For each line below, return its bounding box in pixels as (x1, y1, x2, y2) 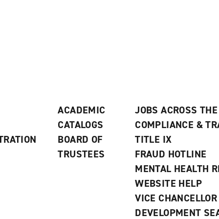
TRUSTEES (58, 148, 105, 160)
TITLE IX (135, 133, 172, 146)
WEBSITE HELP (135, 177, 202, 190)
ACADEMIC (58, 104, 106, 116)
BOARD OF (58, 133, 103, 146)
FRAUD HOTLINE (135, 148, 207, 160)
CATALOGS (58, 118, 104, 131)
